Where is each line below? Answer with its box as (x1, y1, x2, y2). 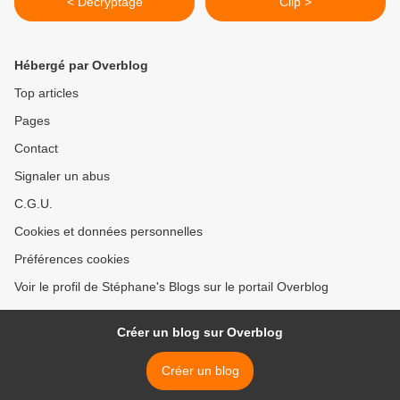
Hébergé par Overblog (14, 58, 148, 73)
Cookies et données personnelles (14, 224, 203, 239)
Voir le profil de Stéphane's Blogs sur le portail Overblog (14, 279, 329, 295)
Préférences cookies (14, 252, 129, 267)
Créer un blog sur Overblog (117, 325, 283, 340)
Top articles (14, 86, 79, 101)
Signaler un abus (14, 169, 110, 184)
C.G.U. (14, 196, 53, 212)
